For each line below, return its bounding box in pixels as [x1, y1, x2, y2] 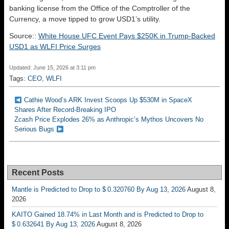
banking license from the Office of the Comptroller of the [9, 4, 190, 13]
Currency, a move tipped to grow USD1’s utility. [9, 15, 161, 24]
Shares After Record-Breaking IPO [14, 106, 116, 114]
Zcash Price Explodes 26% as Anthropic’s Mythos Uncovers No [14, 116, 203, 124]
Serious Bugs [14, 125, 54, 133]
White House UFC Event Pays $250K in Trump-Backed [38, 32, 215, 40]
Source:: [9, 32, 38, 40]
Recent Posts [12, 168, 64, 177]
